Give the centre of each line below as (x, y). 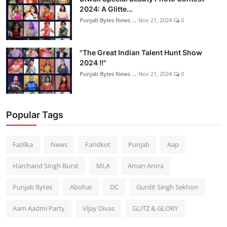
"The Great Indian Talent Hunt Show (141, 53)
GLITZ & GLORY (155, 209)
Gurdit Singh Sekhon (167, 187)
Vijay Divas (99, 209)
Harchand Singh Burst (46, 166)
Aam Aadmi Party (39, 209)
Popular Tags (35, 115)
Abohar (81, 187)
